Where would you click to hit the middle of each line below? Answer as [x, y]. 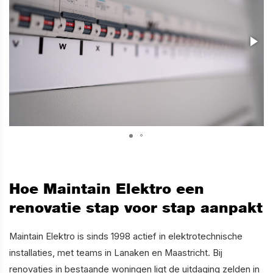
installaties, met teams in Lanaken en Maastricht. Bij [116, 253]
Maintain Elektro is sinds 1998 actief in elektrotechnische [126, 236]
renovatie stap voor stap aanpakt [136, 207]
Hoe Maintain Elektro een [107, 188]
